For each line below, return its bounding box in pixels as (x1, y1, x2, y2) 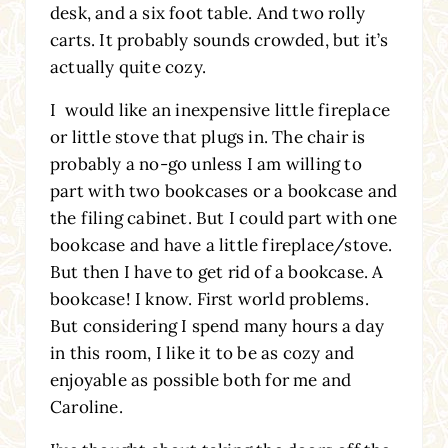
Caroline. (49, 395, 123, 418)
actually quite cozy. (49, 55, 206, 78)
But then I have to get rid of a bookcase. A (49, 260, 384, 283)
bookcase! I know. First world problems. (49, 287, 369, 310)
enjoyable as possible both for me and (49, 368, 352, 391)
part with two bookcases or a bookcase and (49, 179, 398, 202)
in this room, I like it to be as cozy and (49, 341, 355, 364)
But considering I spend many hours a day (49, 314, 384, 337)
